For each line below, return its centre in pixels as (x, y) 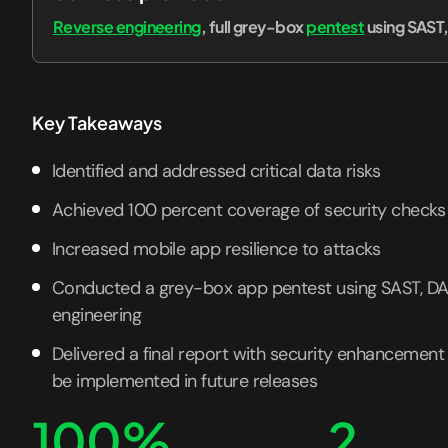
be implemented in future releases (185, 381)
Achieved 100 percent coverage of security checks (249, 210)
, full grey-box (253, 26)
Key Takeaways (97, 122)
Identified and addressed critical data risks (216, 171)
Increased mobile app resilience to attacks (216, 249)
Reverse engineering (127, 26)
